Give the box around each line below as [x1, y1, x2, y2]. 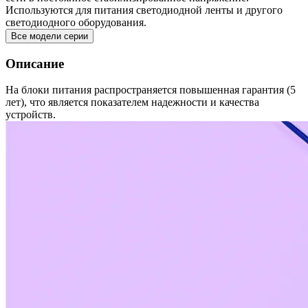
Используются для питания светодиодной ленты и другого [5, 4, 283, 16]
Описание [5, 56, 64, 71]
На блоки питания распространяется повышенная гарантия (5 [5, 84, 296, 96]
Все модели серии [11, 31, 88, 41]
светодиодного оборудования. [5, 16, 146, 28]
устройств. [5, 109, 56, 121]
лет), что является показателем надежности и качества [5, 96, 259, 109]
